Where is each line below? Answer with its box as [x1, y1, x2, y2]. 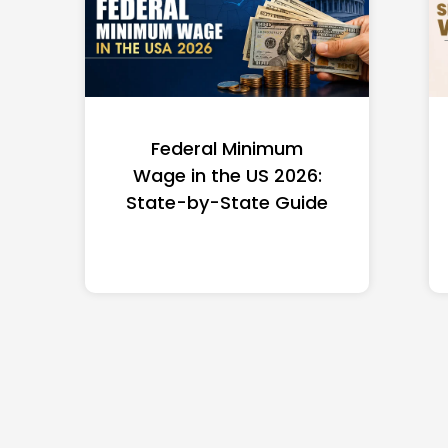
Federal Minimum [151, 136, 303, 162]
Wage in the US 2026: [132, 163, 322, 189]
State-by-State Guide [126, 190, 328, 216]
